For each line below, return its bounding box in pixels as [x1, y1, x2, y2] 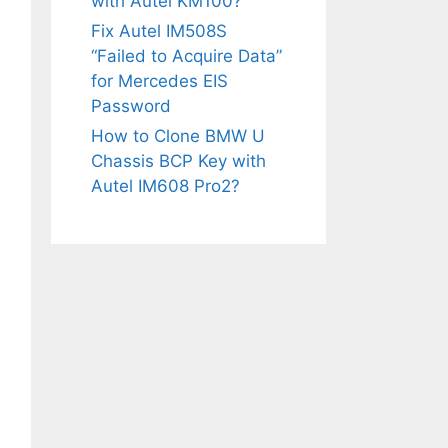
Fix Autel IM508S [91, 20, 227, 41]
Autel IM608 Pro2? [91, 175, 240, 196]
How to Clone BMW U [91, 125, 265, 146]
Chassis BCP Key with [91, 150, 266, 171]
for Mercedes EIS [91, 70, 228, 91]
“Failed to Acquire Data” [91, 45, 282, 66]
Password [91, 95, 171, 116]
